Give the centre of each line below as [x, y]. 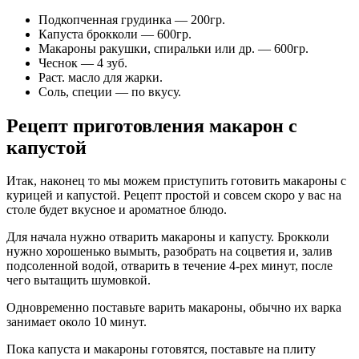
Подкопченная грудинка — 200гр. [132, 19]
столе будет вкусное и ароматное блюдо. [117, 210]
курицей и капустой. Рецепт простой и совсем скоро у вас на [174, 196]
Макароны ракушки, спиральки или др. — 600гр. [173, 48]
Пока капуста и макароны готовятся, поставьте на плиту [161, 349]
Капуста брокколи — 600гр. [115, 34]
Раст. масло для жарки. [101, 77]
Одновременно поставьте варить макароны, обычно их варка [174, 308]
